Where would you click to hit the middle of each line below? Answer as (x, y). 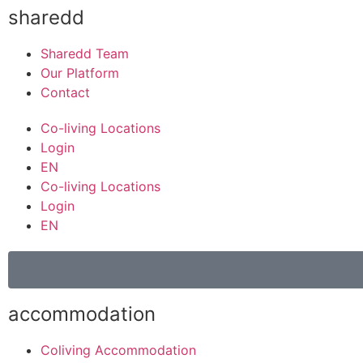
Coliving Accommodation (118, 350)
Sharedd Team (85, 54)
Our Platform (80, 73)
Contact (65, 93)
